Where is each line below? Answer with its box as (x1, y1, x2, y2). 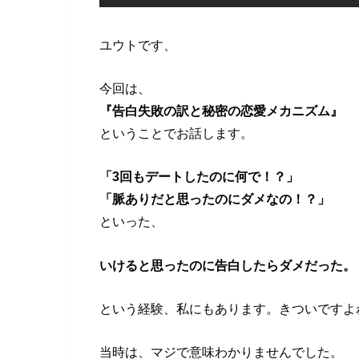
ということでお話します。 (99, 125, 253, 140)
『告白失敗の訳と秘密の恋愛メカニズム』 (99, 103, 343, 118)
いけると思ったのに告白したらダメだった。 (99, 257, 356, 272)
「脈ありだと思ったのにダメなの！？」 (99, 192, 330, 207)
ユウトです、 (99, 37, 176, 52)
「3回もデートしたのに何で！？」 (99, 169, 299, 184)
